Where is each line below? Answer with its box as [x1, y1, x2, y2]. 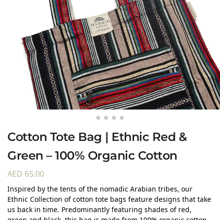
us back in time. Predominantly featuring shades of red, [7, 204, 192, 214]
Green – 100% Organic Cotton [7, 148, 177, 163]
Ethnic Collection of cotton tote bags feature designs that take [7, 194, 211, 204]
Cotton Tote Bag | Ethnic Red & [7, 130, 187, 144]
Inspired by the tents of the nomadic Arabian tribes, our [7, 184, 192, 193]
